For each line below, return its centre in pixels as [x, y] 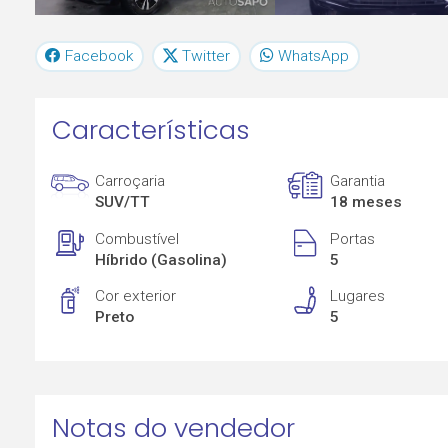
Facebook [99, 55]
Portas [353, 238]
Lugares [358, 296]
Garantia [358, 181]
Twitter [206, 55]
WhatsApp [313, 55]
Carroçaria [130, 181]
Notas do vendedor [173, 427]
